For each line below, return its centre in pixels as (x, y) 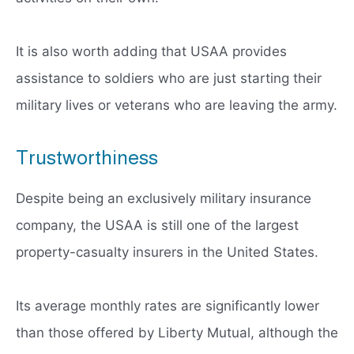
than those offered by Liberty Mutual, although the (177, 333)
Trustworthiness (87, 158)
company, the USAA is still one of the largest (157, 226)
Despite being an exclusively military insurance (164, 199)
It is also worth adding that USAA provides (151, 52)
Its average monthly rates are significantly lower (168, 306)
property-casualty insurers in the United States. (167, 252)
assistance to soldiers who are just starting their (169, 79)
